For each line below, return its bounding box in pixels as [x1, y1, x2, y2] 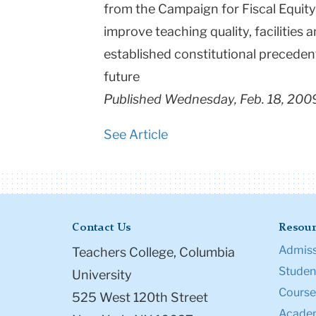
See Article [104, 127, 168, 142]
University [72, 267, 132, 283]
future [104, 69, 140, 85]
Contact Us [72, 222, 130, 234]
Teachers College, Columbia [72, 245, 235, 260]
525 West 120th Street [72, 290, 208, 305]
